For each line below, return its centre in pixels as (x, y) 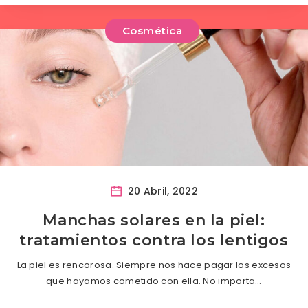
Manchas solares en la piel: (154, 220)
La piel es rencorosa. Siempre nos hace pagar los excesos (154, 265)
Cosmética (152, 30)
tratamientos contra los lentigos (154, 240)
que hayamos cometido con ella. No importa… (154, 280)
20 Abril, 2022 (161, 191)
